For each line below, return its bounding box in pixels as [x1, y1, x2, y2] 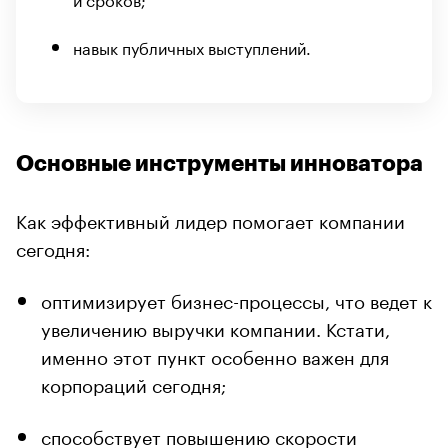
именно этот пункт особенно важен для [41, 340, 389, 369]
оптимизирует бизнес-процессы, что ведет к [41, 284, 432, 313]
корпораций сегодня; [41, 368, 226, 397]
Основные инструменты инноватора [16, 152, 423, 175]
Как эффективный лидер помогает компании [16, 204, 405, 233]
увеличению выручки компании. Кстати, [41, 312, 390, 341]
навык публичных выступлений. [73, 33, 311, 59]
